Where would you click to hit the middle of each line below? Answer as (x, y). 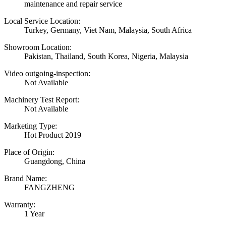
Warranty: (20, 205)
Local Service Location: (42, 21)
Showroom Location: (38, 47)
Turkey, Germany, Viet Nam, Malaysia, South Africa (108, 30)
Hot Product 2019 (53, 135)
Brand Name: (25, 179)
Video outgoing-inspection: (47, 74)
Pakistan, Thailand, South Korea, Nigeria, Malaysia (106, 56)
